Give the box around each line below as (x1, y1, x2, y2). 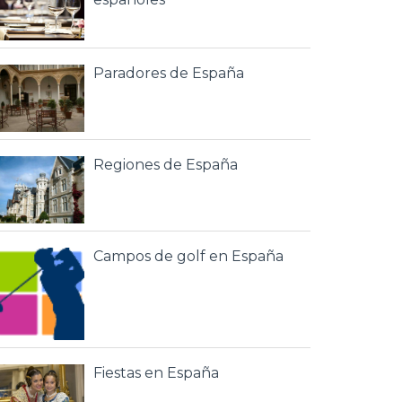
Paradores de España (93, 65, 244, 82)
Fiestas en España (93, 364, 219, 381)
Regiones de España (93, 156, 238, 173)
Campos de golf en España (93, 248, 284, 265)
